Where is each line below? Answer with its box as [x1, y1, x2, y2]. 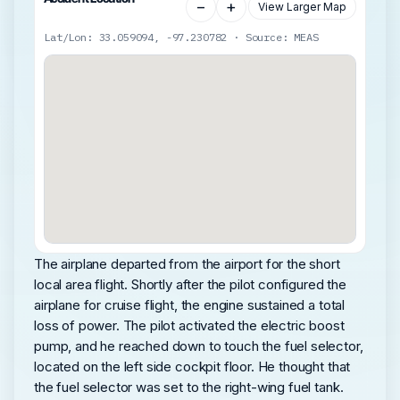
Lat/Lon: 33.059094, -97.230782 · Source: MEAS [44, 29, 319, 44]
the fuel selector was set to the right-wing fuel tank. [34, 378, 344, 396]
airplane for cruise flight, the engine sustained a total [34, 296, 346, 313]
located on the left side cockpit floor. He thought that [34, 357, 351, 375]
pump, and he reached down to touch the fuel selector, [34, 337, 363, 354]
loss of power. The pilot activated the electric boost [34, 316, 345, 334]
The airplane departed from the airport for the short [34, 254, 340, 272]
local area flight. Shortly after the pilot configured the [34, 275, 346, 293]
